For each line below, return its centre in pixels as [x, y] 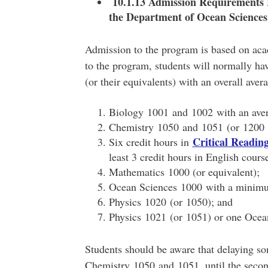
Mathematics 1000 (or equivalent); [184, 172]
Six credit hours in [150, 142]
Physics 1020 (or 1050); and [170, 202]
